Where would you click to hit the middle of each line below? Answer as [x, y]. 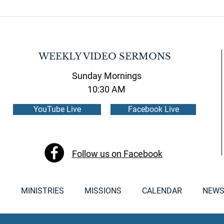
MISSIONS [103, 191]
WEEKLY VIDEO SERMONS [105, 57]
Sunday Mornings [106, 76]
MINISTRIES [42, 191]
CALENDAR [162, 191]
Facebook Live [153, 109]
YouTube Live [57, 109]
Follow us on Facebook [117, 154]
